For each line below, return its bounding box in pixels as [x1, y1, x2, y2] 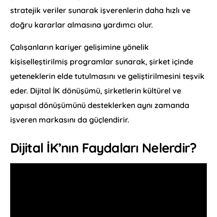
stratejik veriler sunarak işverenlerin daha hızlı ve [10, 5, 191, 15]
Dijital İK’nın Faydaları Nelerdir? [10, 139, 197, 156]
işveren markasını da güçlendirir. [10, 114, 130, 124]
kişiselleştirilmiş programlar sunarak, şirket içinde [10, 56, 194, 66]
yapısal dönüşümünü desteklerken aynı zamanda [10, 100, 190, 110]
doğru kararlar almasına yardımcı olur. [10, 19, 155, 30]
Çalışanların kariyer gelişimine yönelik [10, 42, 149, 52]
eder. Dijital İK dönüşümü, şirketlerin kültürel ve [10, 85, 182, 95]
